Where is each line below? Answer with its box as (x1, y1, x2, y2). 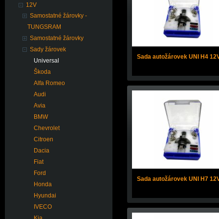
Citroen (34, 136, 53, 143)
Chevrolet (34, 125, 60, 131)
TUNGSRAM (27, 23, 61, 30)
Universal (34, 57, 59, 64)
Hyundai (34, 192, 56, 199)
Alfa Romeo (34, 80, 65, 87)
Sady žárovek (30, 46, 66, 53)
